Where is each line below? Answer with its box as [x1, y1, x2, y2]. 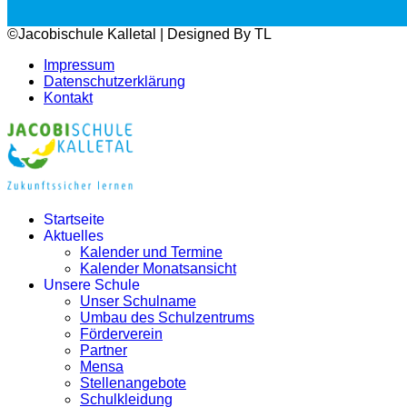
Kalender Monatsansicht [80, 261, 236, 276]
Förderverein [80, 326, 163, 342]
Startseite [44, 212, 104, 227]
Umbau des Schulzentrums [80, 310, 254, 325]
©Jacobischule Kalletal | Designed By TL [7, 26, 272, 42]
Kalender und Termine [80, 244, 223, 260]
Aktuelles [44, 228, 104, 243]
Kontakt [44, 90, 93, 105]
